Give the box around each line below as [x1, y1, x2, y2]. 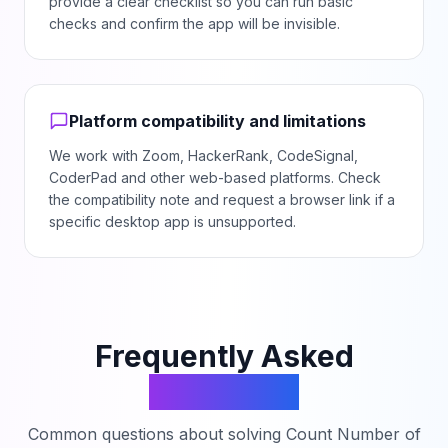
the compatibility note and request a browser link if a [49, 191, 395, 208]
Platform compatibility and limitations [69, 111, 366, 131]
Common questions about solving [27, 424, 286, 444]
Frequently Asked [94, 338, 354, 374]
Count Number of [285, 424, 421, 444]
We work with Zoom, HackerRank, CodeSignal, [49, 147, 358, 164]
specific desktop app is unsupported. [49, 213, 296, 230]
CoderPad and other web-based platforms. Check [49, 169, 381, 186]
